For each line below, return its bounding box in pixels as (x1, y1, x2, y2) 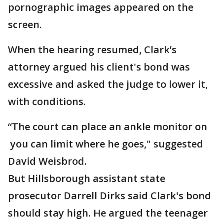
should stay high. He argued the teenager (8, 206, 208, 220)
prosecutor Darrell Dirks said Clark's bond (8, 189, 211, 202)
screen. (8, 18, 44, 31)
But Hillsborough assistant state (8, 172, 165, 185)
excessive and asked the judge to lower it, (8, 77, 208, 91)
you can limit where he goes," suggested (8, 137, 203, 150)
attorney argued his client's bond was (8, 60, 190, 74)
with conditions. (8, 95, 86, 108)
